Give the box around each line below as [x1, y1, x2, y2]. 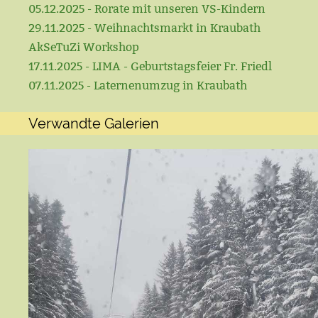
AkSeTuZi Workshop [28, 40, 139, 54]
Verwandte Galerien [28, 115, 159, 132]
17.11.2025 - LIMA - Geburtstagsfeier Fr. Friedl [28, 60, 272, 73]
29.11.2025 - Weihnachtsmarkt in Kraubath [28, 21, 261, 35]
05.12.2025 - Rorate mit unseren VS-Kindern [28, 2, 265, 16]
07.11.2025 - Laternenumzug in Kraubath [28, 79, 247, 92]
